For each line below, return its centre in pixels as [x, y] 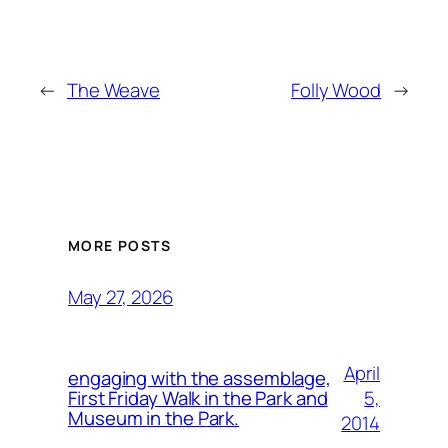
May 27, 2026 [120, 296]
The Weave [113, 89]
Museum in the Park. [154, 418]
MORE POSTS [119, 246]
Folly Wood [336, 89]
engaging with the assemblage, [200, 378]
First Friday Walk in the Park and [198, 398]
